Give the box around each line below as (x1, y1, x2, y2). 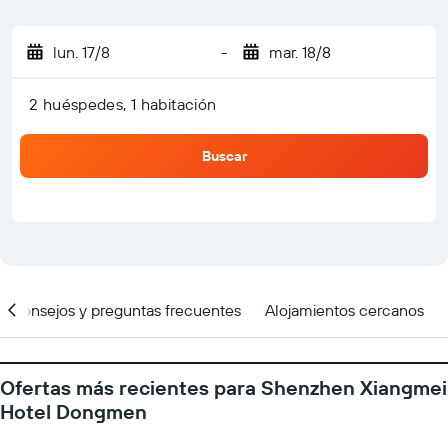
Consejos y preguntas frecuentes (10, 299, 241, 320)
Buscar (201, 147, 247, 165)
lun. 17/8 (53, 42, 110, 62)
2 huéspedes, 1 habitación (29, 94, 217, 114)
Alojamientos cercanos (265, 299, 424, 320)
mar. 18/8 (268, 42, 331, 62)
